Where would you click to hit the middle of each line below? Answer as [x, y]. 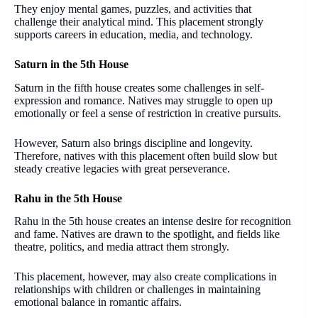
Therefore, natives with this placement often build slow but [146, 155]
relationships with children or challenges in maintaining [137, 290]
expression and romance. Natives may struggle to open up [143, 100]
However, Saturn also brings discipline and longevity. [133, 143]
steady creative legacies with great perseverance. [122, 168]
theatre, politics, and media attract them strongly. [122, 247]
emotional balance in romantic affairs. [98, 302]
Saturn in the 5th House [71, 64]
